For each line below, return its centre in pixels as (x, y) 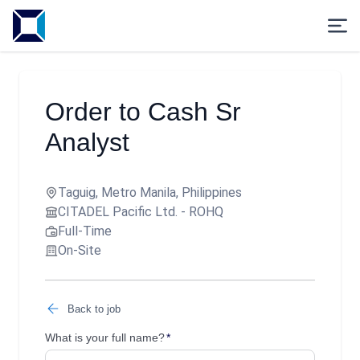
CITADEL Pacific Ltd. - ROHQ (141, 212)
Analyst (87, 142)
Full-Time (85, 231)
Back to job (94, 309)
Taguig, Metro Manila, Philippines (150, 192)
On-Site (80, 250)
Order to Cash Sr (143, 112)
